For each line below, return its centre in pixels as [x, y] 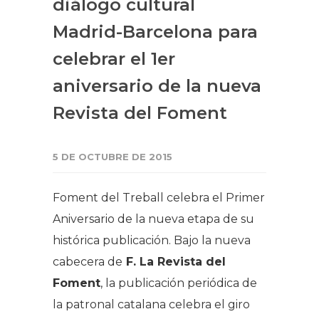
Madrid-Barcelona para [155, 31]
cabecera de [88, 261]
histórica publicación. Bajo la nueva [152, 240]
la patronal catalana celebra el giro [151, 304]
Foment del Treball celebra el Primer [159, 197]
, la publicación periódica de [179, 283]
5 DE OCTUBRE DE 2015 [113, 156]
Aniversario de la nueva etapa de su [153, 219]
